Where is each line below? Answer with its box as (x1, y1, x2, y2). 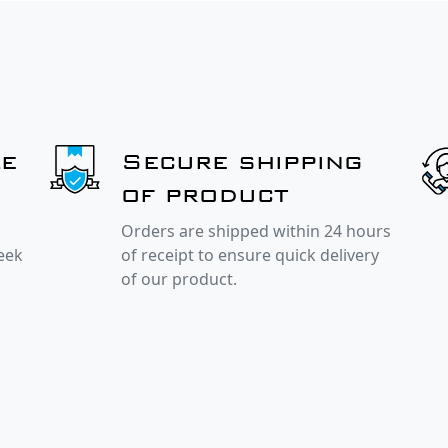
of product (121, 179, 290, 210)
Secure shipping (121, 146, 364, 177)
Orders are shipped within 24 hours (121, 220, 392, 243)
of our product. (121, 268, 238, 291)
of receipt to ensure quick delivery (121, 244, 380, 267)
